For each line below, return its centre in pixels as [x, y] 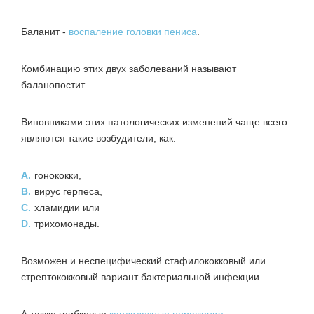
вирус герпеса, [68, 191]
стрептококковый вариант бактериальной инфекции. [142, 277]
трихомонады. [67, 223]
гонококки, [58, 175]
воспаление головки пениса [133, 31]
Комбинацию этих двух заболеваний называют [129, 68]
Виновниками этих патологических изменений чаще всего [154, 122]
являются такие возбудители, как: [98, 138]
